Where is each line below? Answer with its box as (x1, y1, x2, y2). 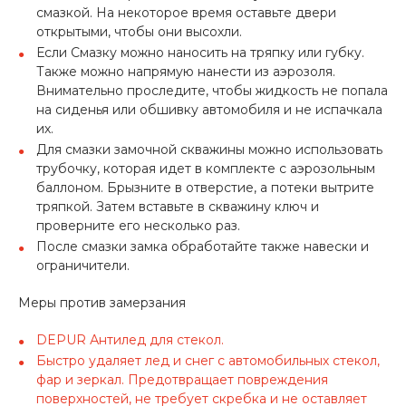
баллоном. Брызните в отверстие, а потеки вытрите (36, 179, 374, 196)
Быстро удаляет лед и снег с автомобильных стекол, (36, 353, 380, 369)
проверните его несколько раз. (36, 217, 240, 234)
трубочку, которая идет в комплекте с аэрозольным (36, 160, 375, 177)
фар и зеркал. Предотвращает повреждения (36, 372, 328, 388)
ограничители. (36, 257, 130, 274)
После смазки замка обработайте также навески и (36, 238, 369, 255)
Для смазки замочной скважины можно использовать (36, 141, 382, 158)
